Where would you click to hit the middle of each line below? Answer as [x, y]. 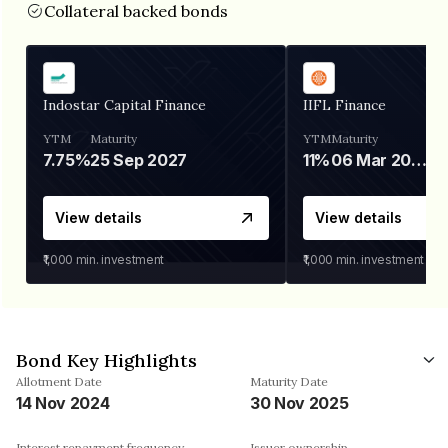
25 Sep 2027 [138, 159]
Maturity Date [289, 381]
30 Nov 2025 [299, 402]
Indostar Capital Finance [124, 104]
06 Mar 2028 [419, 159]
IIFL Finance [344, 104]
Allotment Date [59, 381]
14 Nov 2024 [63, 402]
